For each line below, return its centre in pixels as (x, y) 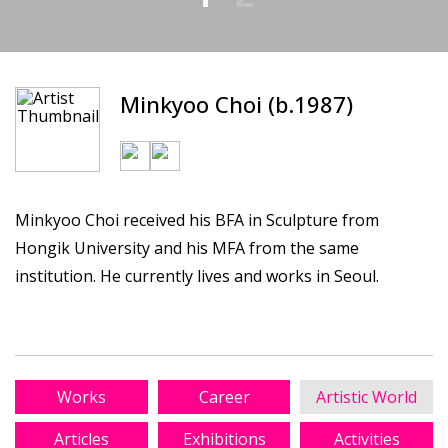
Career (224, 397)
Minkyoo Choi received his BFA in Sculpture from (197, 220)
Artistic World (367, 397)
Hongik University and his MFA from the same (187, 248)
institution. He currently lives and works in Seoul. (197, 276)
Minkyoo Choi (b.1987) (236, 104)
